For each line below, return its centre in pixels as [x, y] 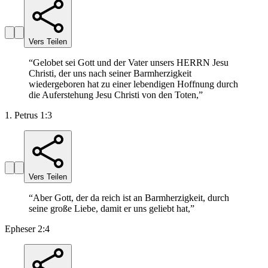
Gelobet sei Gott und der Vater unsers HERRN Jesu [131, 63]
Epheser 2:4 [27, 229]
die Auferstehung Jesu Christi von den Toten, [114, 95]
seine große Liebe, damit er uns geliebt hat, [109, 209]
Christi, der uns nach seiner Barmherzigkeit [110, 74]
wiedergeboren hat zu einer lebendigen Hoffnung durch [133, 84]
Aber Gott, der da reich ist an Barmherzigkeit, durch [131, 198]
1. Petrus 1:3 [28, 115]
